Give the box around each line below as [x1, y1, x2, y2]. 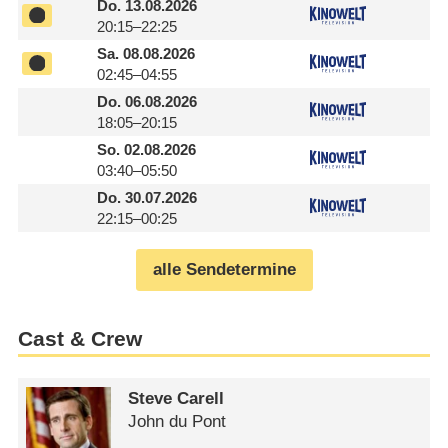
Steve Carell [128, 388, 225, 408]
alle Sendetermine [152, 260, 296, 280]
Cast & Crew [17, 327, 142, 352]
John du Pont [128, 411, 227, 431]
